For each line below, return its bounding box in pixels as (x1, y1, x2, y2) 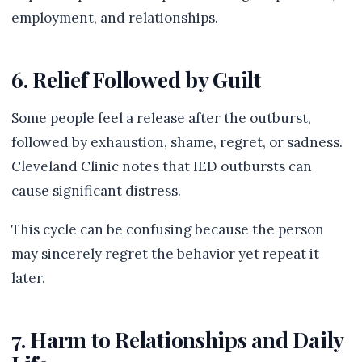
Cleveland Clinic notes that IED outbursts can (11, 158, 312, 175)
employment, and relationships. (11, 9, 218, 27)
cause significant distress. (11, 182, 181, 200)
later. (11, 269, 45, 287)
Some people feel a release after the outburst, (11, 109, 311, 127)
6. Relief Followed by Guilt (11, 65, 261, 94)
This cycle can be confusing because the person (11, 221, 324, 238)
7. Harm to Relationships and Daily (11, 325, 344, 354)
